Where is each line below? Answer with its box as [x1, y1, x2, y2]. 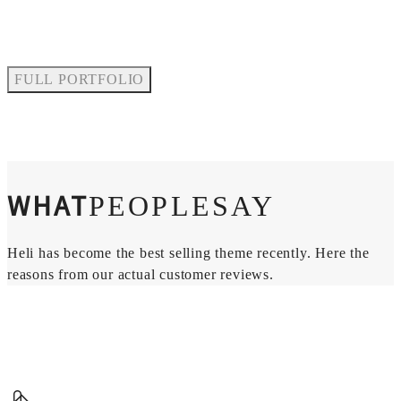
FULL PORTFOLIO [14, 71, 145, 87]
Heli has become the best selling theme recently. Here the [7, 245, 370, 261]
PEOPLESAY [88, 190, 276, 223]
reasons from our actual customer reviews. [7, 267, 274, 283]
